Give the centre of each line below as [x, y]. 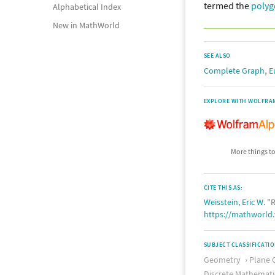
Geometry [222, 260]
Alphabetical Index [87, 7]
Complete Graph [234, 71]
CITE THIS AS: [223, 188]
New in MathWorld [86, 25]
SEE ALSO [217, 56]
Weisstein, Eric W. [234, 202]
